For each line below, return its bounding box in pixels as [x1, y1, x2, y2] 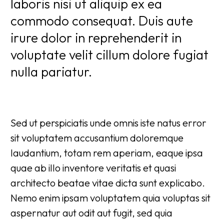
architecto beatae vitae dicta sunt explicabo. [10, 176, 205, 189]
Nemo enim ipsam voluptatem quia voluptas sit [10, 191, 210, 204]
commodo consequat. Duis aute [10, 12, 193, 29]
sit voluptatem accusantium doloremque [10, 131, 183, 144]
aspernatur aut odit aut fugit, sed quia [10, 206, 172, 219]
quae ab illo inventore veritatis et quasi [10, 161, 176, 174]
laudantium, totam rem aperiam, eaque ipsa [10, 146, 203, 159]
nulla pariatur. [10, 63, 92, 80]
